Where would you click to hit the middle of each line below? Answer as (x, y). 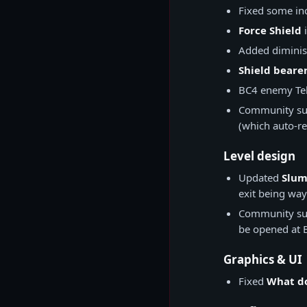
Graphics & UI (263, 259)
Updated (260, 177)
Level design (259, 156)
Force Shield (270, 30)
